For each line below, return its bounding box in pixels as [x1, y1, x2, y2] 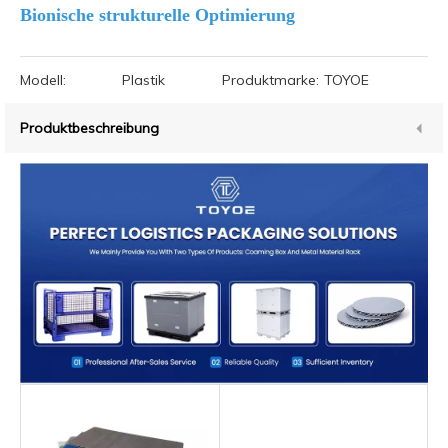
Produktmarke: [221, 71, 319, 89]
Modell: [20, 71, 66, 89]
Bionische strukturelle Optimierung [20, 5, 295, 25]
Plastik [122, 71, 165, 89]
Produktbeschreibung [20, 119, 159, 137]
